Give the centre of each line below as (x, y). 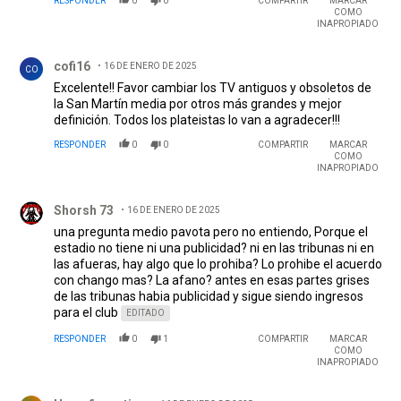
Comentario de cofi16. (77, 53)
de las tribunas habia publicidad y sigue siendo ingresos (209, 297)
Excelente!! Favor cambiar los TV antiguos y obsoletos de (213, 88)
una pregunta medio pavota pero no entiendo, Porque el (211, 232)
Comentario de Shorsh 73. (90, 197)
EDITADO (145, 313)
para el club (86, 313)
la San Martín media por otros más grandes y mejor (198, 104)
